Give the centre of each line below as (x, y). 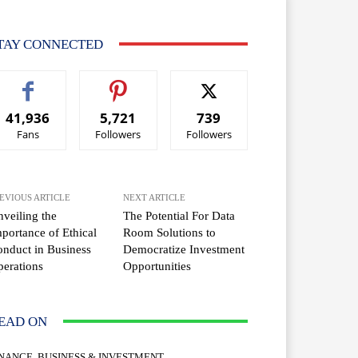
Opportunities (157, 266)
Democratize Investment (184, 249)
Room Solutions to (170, 232)
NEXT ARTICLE (155, 197)
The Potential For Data (179, 215)
